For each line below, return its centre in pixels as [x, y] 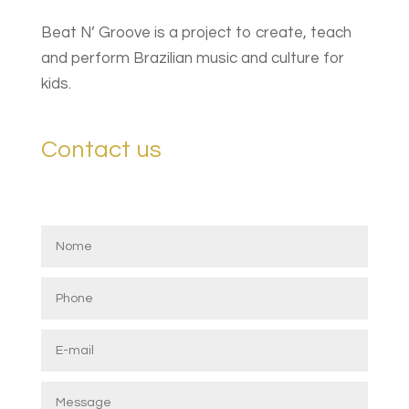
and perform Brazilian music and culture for [192, 58]
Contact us [101, 150]
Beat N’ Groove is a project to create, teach [196, 33]
